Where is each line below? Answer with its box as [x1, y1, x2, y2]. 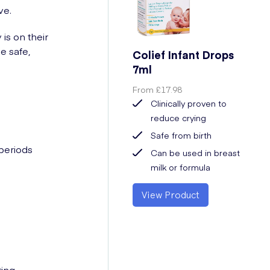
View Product [142, 189, 200, 201]
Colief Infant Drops [133, 47, 234, 62]
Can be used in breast [151, 146, 240, 159]
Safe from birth [151, 129, 212, 141]
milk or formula [151, 161, 211, 173]
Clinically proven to [151, 97, 227, 109]
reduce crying [151, 111, 207, 124]
